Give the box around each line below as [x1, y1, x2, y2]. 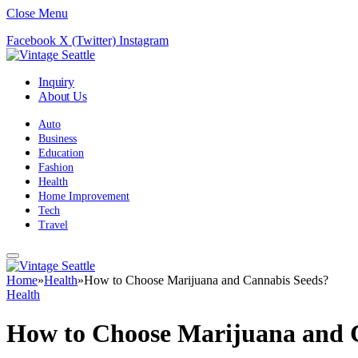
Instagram [119, 34, 169, 47]
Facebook [6, 34, 56, 47]
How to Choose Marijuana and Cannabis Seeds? [84, 273, 328, 287]
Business [38, 133, 77, 145]
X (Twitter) [59, 34, 116, 47]
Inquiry [38, 75, 74, 89]
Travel [38, 219, 68, 231]
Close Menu [6, 6, 68, 20]
